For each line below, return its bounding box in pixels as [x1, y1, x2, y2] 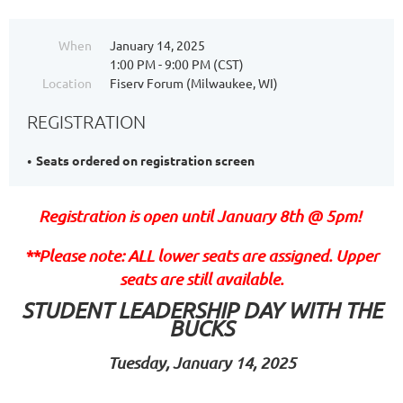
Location [42, 75, 92, 91]
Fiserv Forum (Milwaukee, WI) [110, 75, 278, 91]
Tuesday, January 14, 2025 [107, 353, 296, 372]
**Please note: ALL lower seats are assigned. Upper [24, 246, 379, 265]
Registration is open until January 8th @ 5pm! [38, 206, 365, 226]
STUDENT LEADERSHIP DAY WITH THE [21, 297, 382, 323]
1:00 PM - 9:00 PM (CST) [110, 56, 244, 72]
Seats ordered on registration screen [36, 152, 255, 168]
